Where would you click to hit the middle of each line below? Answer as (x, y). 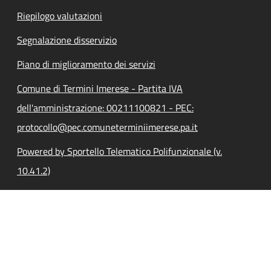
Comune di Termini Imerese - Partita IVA (100, 88)
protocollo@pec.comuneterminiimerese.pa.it (107, 127)
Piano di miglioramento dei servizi (86, 64)
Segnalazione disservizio (67, 40)
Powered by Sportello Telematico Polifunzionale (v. (119, 151)
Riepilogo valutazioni (60, 15)
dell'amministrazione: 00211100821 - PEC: (105, 107)
